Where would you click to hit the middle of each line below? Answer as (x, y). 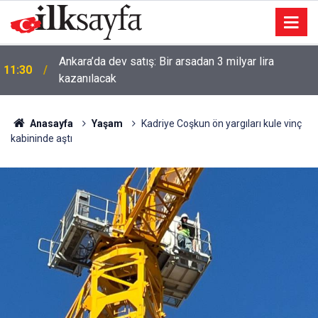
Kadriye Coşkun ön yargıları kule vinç (221, 124)
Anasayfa (50, 124)
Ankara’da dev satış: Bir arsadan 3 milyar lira (166, 61)
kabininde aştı (42, 138)
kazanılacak (88, 78)
